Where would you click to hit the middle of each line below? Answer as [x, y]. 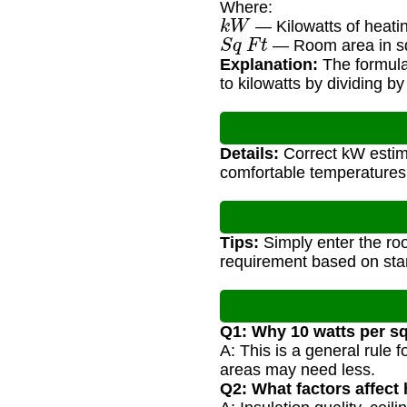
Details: [249, 154]
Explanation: [269, 65]
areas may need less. [298, 370]
